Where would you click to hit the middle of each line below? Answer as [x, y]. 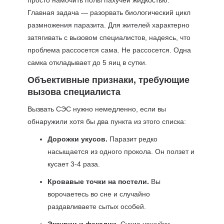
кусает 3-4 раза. [73, 164]
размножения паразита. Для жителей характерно [108, 25]
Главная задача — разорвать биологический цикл [109, 12]
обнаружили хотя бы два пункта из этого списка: [106, 121]
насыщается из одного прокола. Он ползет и [121, 151]
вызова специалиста [74, 92]
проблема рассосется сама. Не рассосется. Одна [109, 50]
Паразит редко [132, 139]
